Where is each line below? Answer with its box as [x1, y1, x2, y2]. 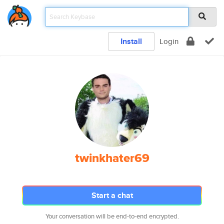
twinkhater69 [74, 149, 149, 167]
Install [120, 35, 142, 47]
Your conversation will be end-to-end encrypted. [45, 211, 179, 221]
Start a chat [91, 189, 133, 201]
